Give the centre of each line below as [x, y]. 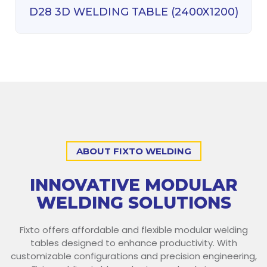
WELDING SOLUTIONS [133, 202]
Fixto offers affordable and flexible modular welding [133, 229]
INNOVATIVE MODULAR [133, 184]
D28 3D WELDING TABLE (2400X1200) [133, 12]
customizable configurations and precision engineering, [133, 256]
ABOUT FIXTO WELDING [133, 151]
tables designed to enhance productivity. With [133, 243]
